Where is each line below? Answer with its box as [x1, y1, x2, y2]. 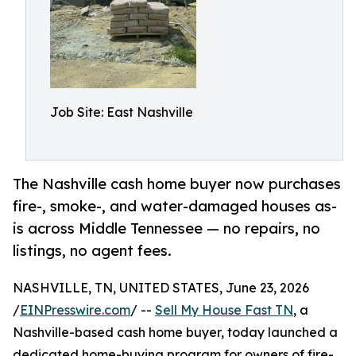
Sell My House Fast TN [155, 302, 293, 319]
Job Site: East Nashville [50, 104, 193, 120]
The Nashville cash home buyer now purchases [13, 175, 341, 193]
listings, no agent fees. [13, 242, 172, 260]
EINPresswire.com [20, 302, 130, 319]
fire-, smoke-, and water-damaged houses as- [13, 197, 337, 215]
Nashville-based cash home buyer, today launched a [13, 324, 338, 341]
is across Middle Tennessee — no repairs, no [13, 219, 320, 238]
